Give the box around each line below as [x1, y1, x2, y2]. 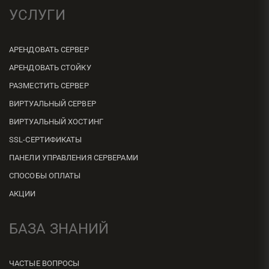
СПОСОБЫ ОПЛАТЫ [9, 171, 81, 180]
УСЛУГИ [9, 7, 65, 23]
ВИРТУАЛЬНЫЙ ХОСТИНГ [9, 117, 103, 126]
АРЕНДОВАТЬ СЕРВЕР [9, 45, 89, 54]
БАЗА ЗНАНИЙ [9, 220, 109, 237]
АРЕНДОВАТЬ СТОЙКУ [9, 63, 91, 72]
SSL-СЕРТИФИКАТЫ [9, 135, 82, 144]
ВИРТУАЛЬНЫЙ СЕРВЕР [9, 99, 96, 108]
